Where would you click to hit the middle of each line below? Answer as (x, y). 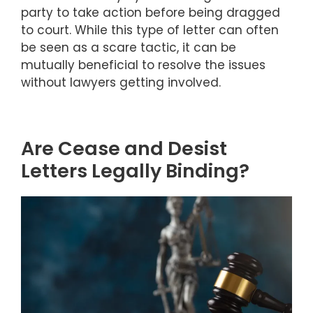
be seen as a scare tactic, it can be (129, 48)
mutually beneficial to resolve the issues (143, 65)
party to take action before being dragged (151, 13)
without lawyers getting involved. (121, 83)
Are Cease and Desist (124, 148)
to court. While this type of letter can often (150, 30)
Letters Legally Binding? (135, 170)
